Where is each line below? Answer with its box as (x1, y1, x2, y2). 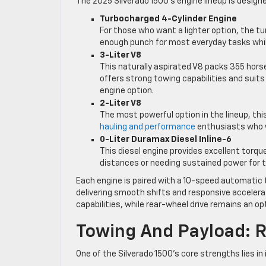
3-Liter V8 (100, 50, 141, 59)
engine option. (100, 86, 154, 95)
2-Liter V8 (100, 99, 141, 107)
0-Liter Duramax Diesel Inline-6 (100, 135, 232, 144)
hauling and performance (100, 122, 195, 131)
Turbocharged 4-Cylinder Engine (100, 14, 237, 23)
